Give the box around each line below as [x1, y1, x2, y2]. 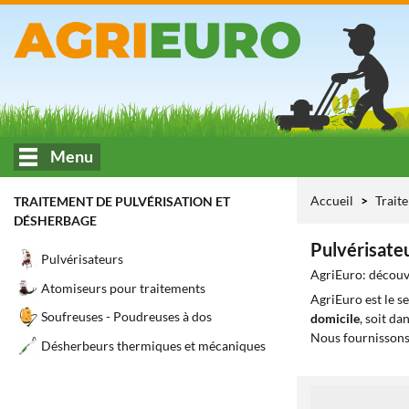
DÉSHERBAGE [14, 213, 97, 228]
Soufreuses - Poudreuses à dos [41, 309, 212, 325]
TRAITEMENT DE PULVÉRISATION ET [14, 194, 230, 209]
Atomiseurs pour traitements [41, 279, 205, 296]
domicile [310, 310, 360, 326]
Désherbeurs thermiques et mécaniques [41, 337, 266, 353]
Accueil [310, 193, 353, 208]
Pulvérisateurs [41, 251, 123, 267]
